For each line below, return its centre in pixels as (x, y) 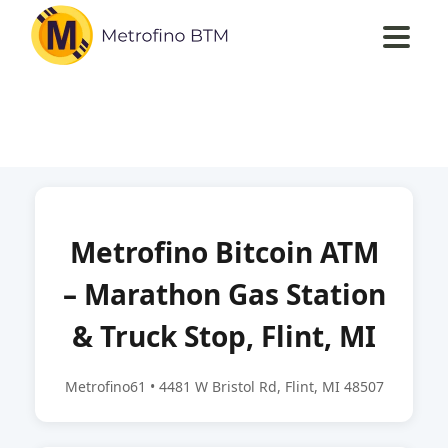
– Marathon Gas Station (224, 293)
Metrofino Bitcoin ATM (224, 251)
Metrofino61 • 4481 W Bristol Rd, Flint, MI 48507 (224, 386)
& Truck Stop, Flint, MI (224, 335)
